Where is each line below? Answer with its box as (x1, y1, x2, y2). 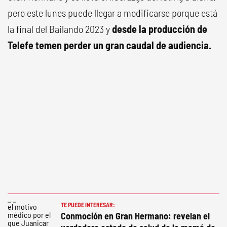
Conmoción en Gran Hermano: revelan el (61, 210, 210, 221)
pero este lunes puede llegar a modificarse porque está (8, 7, 217, 19)
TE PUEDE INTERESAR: (61, 201, 115, 208)
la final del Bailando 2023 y (8, 23, 110, 35)
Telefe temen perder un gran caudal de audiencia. (8, 39, 211, 51)
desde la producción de (110, 23, 207, 35)
